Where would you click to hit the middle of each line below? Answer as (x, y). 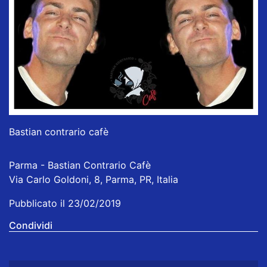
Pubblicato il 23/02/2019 (65, 204)
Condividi (31, 226)
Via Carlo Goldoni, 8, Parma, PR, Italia (94, 180)
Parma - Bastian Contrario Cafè (80, 165)
